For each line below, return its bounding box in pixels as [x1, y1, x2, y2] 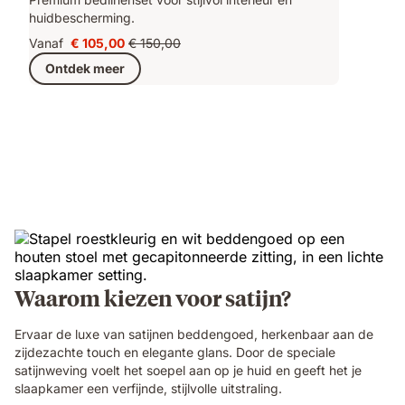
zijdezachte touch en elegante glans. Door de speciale [14, 344, 335, 360]
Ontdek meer [45, 61, 125, 77]
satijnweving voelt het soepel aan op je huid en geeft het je [14, 362, 362, 378]
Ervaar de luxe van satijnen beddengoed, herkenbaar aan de [14, 325, 373, 342]
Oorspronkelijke [127, 42, 220, 59]
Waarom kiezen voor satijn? [14, 282, 291, 312]
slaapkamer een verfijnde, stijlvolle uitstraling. [14, 380, 282, 396]
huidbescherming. [29, 9, 135, 25]
